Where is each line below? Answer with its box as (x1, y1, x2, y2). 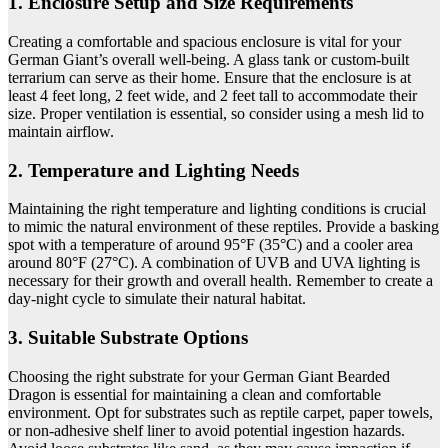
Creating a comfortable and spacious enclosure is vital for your (8, 32, 401, 50)
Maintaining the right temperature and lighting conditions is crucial (8, 200, 426, 218)
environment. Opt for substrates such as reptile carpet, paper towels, (8, 403, 433, 421)
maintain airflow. (8, 122, 114, 140)
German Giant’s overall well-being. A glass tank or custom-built (8, 50, 409, 68)
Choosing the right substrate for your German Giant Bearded (8, 367, 390, 385)
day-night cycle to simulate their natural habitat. (8, 290, 306, 308)
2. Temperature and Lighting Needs (8, 159, 299, 181)
